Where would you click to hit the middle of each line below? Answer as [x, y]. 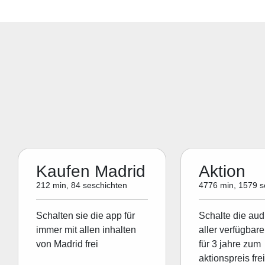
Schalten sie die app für [86, 216]
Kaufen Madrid [91, 172]
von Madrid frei [67, 244]
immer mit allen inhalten [86, 230]
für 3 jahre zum [230, 244]
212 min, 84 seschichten [82, 186]
